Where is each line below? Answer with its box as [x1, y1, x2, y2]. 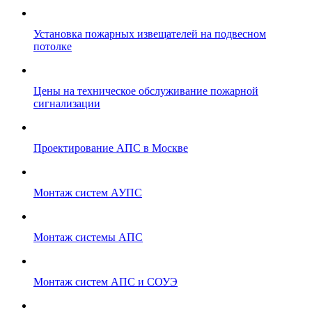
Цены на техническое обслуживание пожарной [33, 84, 258, 97]
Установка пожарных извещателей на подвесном [33, 27, 266, 40]
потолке [33, 40, 72, 52]
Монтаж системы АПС [33, 231, 143, 243]
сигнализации [33, 97, 100, 109]
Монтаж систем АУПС [33, 186, 142, 198]
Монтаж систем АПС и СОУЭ [33, 275, 178, 288]
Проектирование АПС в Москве [33, 141, 188, 154]
